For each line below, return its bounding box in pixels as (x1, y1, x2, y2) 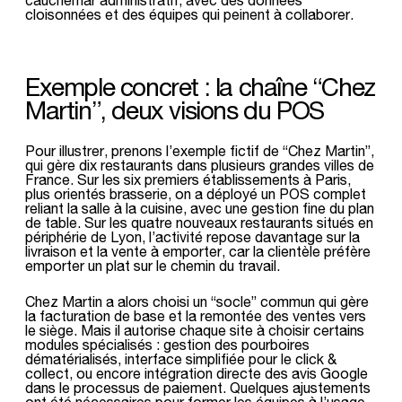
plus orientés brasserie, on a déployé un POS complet (25, 185, 366, 202)
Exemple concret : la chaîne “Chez (25, 72, 375, 101)
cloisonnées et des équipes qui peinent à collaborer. (25, 5, 354, 22)
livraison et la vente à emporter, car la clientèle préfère (25, 242, 371, 259)
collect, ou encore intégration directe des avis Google (25, 364, 368, 381)
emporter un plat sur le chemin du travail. (25, 257, 280, 274)
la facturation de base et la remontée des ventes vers (25, 307, 366, 324)
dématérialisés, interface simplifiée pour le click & (25, 350, 336, 367)
